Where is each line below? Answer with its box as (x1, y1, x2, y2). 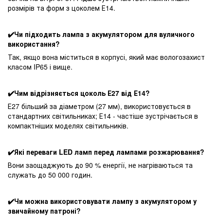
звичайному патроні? (8, 206, 81, 216)
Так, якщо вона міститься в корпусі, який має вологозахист (8, 52, 205, 62)
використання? (8, 39, 60, 49)
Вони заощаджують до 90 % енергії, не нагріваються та (8, 160, 193, 170)
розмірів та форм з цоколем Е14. (8, 3, 115, 13)
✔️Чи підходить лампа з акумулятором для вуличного (8, 29, 195, 39)
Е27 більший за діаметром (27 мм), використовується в (8, 101, 191, 111)
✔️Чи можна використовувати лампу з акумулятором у (8, 196, 197, 206)
